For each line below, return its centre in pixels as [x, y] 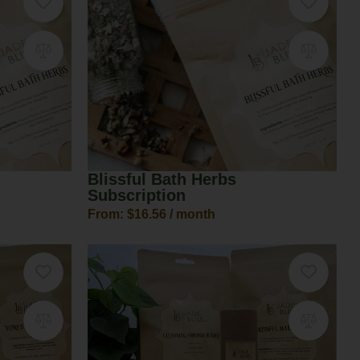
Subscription [136, 195]
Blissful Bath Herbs [162, 179]
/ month [192, 214]
